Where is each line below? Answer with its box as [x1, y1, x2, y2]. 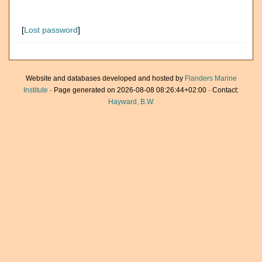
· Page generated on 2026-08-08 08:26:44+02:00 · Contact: [48, 86, 239, 94]
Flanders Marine [184, 74, 237, 82]
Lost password [24, 25, 78, 35]
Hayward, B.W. [108, 98, 154, 106]
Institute [23, 86, 48, 94]
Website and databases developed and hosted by [25, 74, 185, 82]
